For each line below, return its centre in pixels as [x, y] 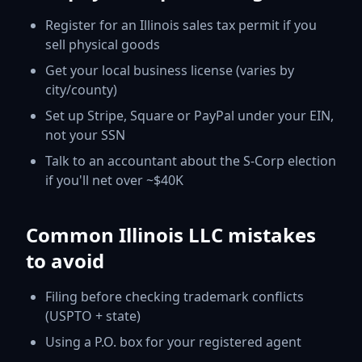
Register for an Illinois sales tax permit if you [181, 25]
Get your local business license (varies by [170, 70]
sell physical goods [103, 44]
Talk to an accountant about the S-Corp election [191, 160]
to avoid [65, 260]
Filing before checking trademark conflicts [175, 296]
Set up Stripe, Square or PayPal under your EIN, [189, 115]
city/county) [81, 89]
